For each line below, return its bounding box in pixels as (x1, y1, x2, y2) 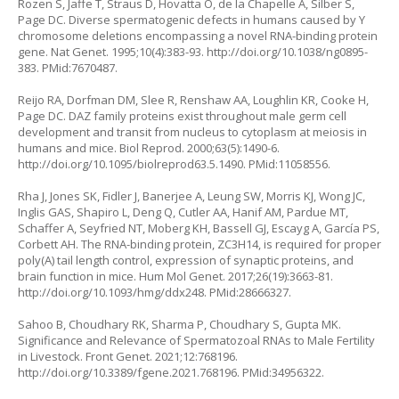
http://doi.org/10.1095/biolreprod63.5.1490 (18, 156, 243, 172)
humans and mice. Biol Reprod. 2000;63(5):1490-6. (18, 140, 280, 156)
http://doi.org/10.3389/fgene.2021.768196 (18, 364, 237, 380)
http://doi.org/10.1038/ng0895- (207, 44, 368, 60)
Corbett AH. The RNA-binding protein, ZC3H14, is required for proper (18, 236, 381, 252)
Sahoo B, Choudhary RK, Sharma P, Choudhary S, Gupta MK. (18, 316, 341, 332)
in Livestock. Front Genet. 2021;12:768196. (18, 348, 238, 364)
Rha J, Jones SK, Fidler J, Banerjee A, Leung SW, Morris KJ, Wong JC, (18, 188, 365, 204)
